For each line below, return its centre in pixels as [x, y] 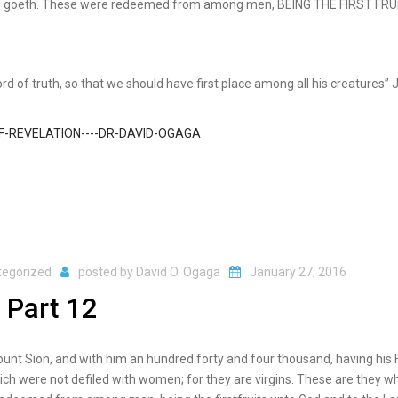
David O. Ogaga [178, 272]
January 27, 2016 [298, 272]
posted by [107, 272]
